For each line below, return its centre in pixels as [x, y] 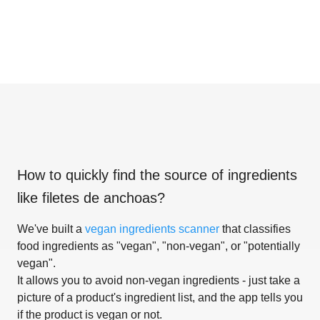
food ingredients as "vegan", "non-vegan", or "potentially [159, 246]
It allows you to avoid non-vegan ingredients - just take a [159, 280]
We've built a [51, 229]
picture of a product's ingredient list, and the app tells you [160, 297]
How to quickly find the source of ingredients [157, 175]
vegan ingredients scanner [152, 229]
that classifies [255, 229]
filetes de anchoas [100, 197]
